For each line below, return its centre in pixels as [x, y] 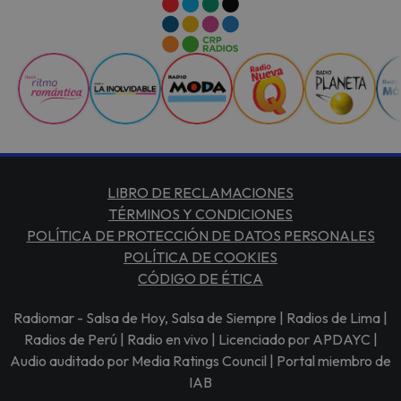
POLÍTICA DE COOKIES [200, 257]
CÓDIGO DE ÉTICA [200, 279]
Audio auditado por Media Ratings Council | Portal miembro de [200, 361]
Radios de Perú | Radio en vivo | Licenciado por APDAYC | [200, 340]
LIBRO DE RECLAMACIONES [200, 193]
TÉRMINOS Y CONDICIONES [200, 214]
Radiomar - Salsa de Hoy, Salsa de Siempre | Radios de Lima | [200, 318]
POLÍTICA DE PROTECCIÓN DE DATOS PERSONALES [200, 236]
